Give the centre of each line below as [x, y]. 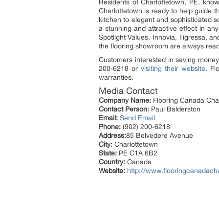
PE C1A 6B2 [137, 153]
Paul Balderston [175, 109]
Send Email [137, 118]
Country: [112, 162]
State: [108, 153]
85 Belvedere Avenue [160, 135]
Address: [112, 135]
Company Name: [125, 100]
